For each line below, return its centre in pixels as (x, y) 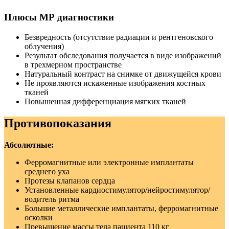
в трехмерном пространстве (73, 65)
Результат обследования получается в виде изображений (123, 56)
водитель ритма (52, 199)
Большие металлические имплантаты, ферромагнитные (121, 208)
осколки (39, 217)
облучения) (44, 47)
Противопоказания (58, 123)
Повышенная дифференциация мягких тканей (105, 102)
